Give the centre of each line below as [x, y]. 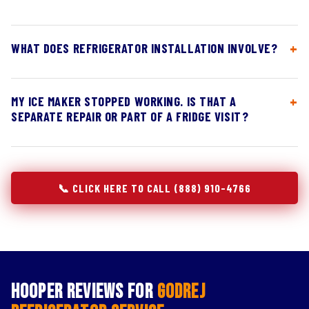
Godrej [181, 292]
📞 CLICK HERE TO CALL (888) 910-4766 [154, 188]
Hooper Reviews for [84, 292]
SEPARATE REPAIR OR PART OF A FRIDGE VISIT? [130, 117]
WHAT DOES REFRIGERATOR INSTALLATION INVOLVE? [144, 48]
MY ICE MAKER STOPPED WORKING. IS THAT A [124, 101]
